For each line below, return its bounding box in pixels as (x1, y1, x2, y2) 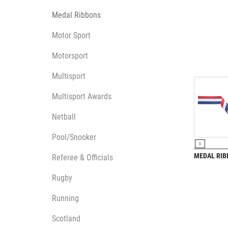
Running (52, 193, 79, 203)
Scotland (52, 214, 81, 223)
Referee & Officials (52, 153, 113, 162)
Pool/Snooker (52, 132, 97, 142)
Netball (52, 112, 76, 122)
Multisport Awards (52, 92, 112, 101)
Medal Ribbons (52, 10, 101, 20)
